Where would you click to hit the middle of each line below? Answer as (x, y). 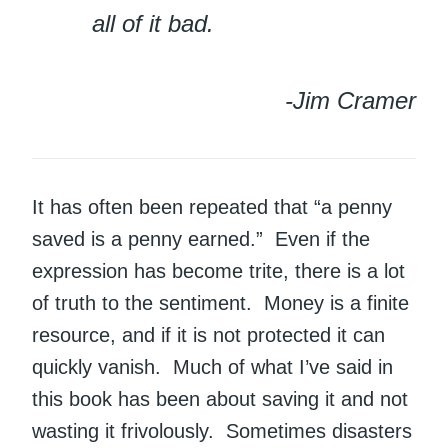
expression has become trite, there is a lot (218, 271)
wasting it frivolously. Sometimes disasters (222, 431)
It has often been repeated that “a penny (212, 207)
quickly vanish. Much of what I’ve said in (212, 367)
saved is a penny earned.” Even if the (201, 239)
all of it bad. (153, 24)
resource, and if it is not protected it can (208, 335)
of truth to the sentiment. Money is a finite (220, 303)
